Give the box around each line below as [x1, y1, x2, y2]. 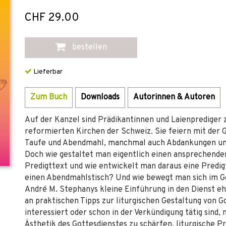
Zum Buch [30, 92, 67, 102]
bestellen [70, 42, 107, 52]
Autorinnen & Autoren [133, 92, 215, 102]
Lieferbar [32, 68, 63, 76]
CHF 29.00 [25, 11, 79, 25]
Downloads [81, 92, 120, 102]
